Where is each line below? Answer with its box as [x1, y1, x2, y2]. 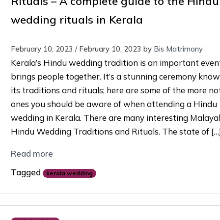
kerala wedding [46, 169, 93, 177]
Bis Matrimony [153, 44, 203, 54]
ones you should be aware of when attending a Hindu [10, 99, 217, 110]
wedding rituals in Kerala [10, 13, 143, 27]
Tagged [10, 167, 43, 178]
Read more [10, 148, 53, 159]
